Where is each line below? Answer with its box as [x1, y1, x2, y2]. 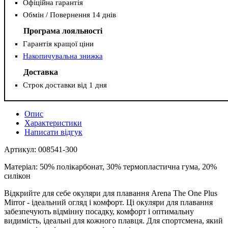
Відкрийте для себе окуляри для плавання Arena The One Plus [4, 189, 217, 198]
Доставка [23, 68, 58, 77]
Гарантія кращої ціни [22, 39, 94, 48]
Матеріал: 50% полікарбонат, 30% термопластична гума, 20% [4, 162, 217, 172]
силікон [4, 172, 31, 181]
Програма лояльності [23, 26, 102, 35]
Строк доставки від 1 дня [22, 81, 107, 90]
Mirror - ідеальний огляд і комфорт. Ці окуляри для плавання [4, 198, 213, 207]
